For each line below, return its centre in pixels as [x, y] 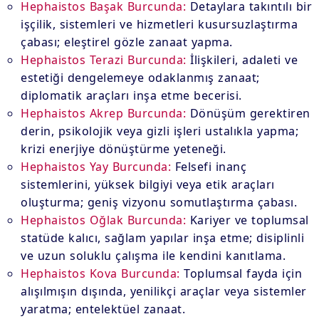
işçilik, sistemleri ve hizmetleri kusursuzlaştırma [159, 24]
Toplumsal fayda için [241, 273]
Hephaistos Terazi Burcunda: [104, 60]
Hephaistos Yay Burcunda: [96, 167]
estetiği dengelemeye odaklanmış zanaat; [140, 78]
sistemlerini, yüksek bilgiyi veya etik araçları [148, 184]
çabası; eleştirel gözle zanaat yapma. [127, 42]
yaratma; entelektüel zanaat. [103, 309]
